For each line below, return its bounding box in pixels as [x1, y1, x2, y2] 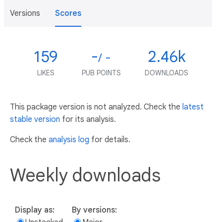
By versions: [72, 205, 117, 215]
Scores [55, 8, 81, 18]
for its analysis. [60, 114, 116, 124]
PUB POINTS [81, 68, 121, 77]
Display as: [15, 205, 55, 215]
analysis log [49, 135, 89, 145]
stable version [10, 114, 60, 124]
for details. [89, 135, 130, 145]
